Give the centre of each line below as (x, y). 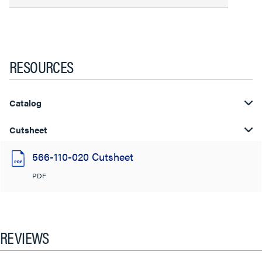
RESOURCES (42, 66)
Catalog (26, 103)
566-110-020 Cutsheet (83, 156)
